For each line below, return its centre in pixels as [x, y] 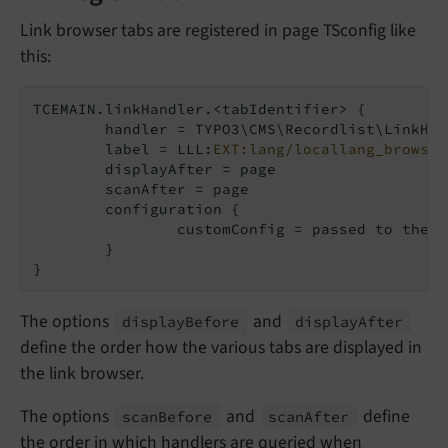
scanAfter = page [69, 188]
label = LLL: [159, 148]
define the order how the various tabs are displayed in [221, 347]
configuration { [69, 208]
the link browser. [82, 373]
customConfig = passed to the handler [105, 228]
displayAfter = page [69, 168]
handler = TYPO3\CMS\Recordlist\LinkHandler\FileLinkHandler [69, 128]
